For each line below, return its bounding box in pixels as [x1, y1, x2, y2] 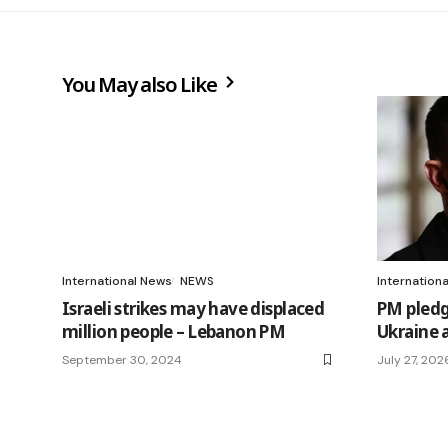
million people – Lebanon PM [62, 320, 286, 344]
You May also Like [62, 71, 221, 99]
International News [62, 273, 172, 290]
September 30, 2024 [62, 352, 182, 369]
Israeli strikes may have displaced [62, 297, 325, 321]
